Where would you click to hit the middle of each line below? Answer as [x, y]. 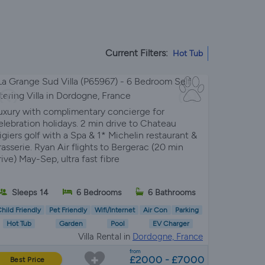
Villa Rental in [105, 237]
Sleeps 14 [30, 193]
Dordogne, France [167, 237]
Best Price [27, 260]
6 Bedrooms [99, 193]
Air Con [155, 210]
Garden [71, 223]
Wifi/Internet [115, 210]
